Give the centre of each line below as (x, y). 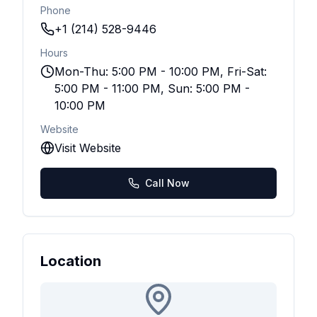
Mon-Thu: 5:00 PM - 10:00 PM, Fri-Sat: (161, 71)
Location (71, 261)
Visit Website (88, 148)
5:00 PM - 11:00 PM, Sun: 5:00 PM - (152, 88)
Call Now (167, 183)
